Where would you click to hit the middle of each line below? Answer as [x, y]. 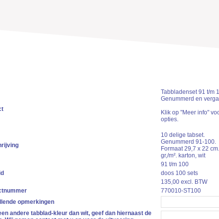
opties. [169, 119]
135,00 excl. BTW [184, 182]
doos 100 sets [179, 173]
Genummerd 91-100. [188, 142]
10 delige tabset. [183, 135]
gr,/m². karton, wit [183, 155]
